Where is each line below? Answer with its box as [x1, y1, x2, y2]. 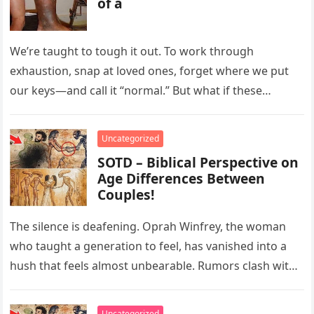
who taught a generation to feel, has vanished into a [10, 238, 287, 254]
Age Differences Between [97, 169, 266, 188]
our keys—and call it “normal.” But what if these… [10, 83, 272, 98]
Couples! [97, 185, 155, 204]
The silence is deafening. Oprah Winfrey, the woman [10, 219, 287, 234]
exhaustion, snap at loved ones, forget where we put [10, 63, 289, 78]
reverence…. [10, 278, 76, 293]
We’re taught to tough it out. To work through [10, 43, 254, 59]
